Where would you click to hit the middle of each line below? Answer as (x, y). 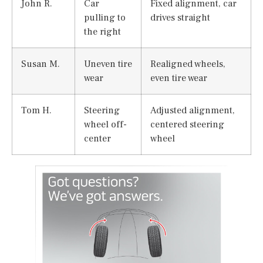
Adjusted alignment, (193, 110)
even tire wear (179, 77)
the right (102, 31)
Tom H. (36, 110)
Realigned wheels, (188, 63)
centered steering (187, 124)
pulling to (105, 17)
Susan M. (41, 63)
